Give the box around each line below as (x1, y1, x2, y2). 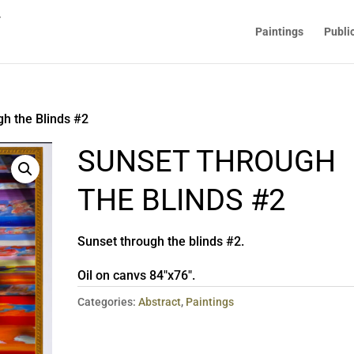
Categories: (77, 296, 139, 308)
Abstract (138, 296, 182, 308)
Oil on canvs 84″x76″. (77, 268, 196, 283)
